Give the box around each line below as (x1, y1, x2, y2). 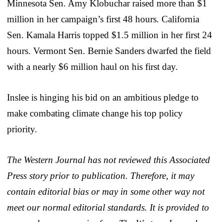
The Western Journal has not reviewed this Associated (7, 154, 210, 165)
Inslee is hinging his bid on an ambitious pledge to (7, 92, 199, 103)
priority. (7, 123, 37, 134)
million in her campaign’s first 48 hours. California (7, 13, 199, 24)
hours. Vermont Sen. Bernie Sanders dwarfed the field (7, 45, 211, 56)
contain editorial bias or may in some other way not (7, 186, 205, 197)
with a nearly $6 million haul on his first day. (7, 61, 178, 72)
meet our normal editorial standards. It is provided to (7, 202, 209, 213)
